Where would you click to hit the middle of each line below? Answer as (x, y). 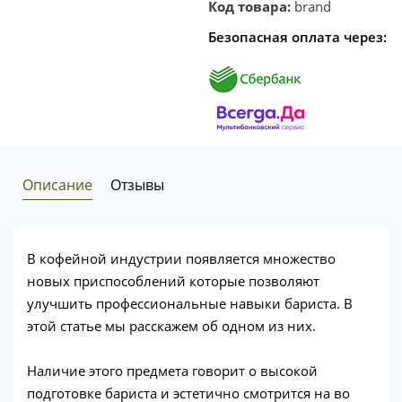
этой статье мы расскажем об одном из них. (171, 325)
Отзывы (137, 184)
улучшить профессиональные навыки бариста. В (190, 303)
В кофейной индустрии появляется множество (181, 258)
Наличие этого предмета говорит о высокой (172, 370)
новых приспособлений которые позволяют (173, 280)
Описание (57, 184)
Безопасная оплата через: (297, 36)
